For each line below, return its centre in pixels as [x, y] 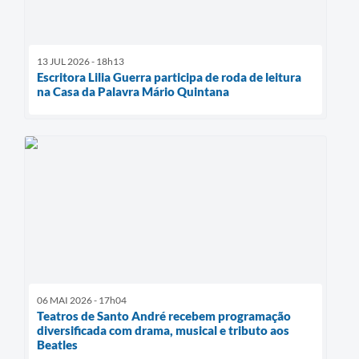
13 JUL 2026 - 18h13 [81, 61]
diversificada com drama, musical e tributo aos [163, 330]
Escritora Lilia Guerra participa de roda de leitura [169, 77]
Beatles [57, 344]
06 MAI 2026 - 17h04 [82, 300]
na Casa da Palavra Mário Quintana [133, 91]
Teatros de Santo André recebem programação [164, 315]
